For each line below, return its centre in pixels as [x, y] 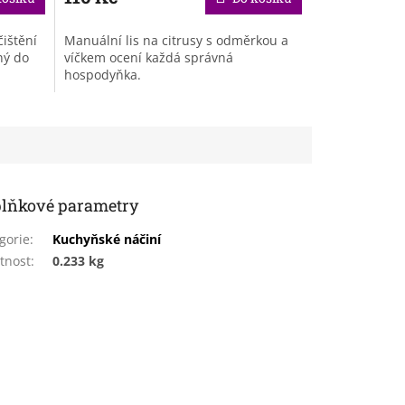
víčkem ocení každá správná [148, 57]
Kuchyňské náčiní [107, 239]
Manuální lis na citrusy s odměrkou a [176, 40]
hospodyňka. [108, 74]
